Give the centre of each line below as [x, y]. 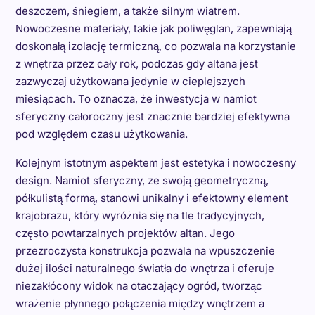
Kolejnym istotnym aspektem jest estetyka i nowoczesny [155, 163]
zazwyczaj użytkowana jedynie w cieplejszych [130, 81]
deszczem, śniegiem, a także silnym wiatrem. [127, 11]
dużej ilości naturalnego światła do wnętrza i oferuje [144, 268]
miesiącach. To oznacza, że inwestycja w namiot [136, 99]
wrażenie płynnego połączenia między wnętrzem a [140, 303]
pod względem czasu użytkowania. [101, 134]
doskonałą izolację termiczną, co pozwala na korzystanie [155, 46]
